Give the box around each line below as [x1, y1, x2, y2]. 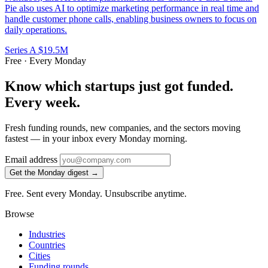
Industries [29, 229, 65, 239]
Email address [5, 154, 57, 165]
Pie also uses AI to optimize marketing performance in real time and [5, 3, 259, 14]
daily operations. [5, 25, 67, 35]
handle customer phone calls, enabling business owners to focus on [5, 14, 257, 25]
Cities [29, 250, 50, 261]
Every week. [5, 95, 80, 111]
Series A [5, 45, 38, 56]
